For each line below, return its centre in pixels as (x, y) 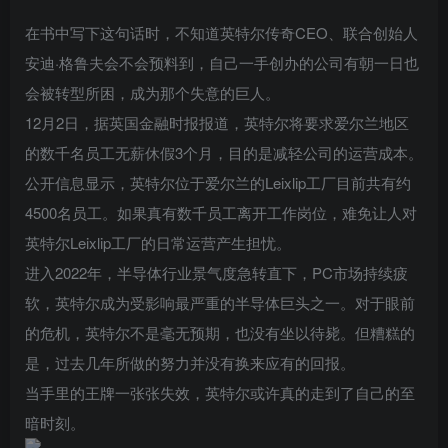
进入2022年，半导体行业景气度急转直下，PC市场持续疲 (216, 272)
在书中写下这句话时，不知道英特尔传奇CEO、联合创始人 (221, 32)
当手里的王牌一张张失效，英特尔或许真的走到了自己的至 (220, 392)
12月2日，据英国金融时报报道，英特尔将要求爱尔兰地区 (217, 122)
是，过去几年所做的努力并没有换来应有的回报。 (190, 362)
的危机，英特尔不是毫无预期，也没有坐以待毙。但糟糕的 (220, 332)
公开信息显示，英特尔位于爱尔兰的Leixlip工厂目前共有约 (218, 182)
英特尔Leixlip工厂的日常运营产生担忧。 (158, 242)
